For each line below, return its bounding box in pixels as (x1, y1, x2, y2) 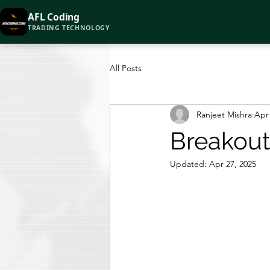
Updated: (170, 159, 209, 169)
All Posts (110, 62, 142, 74)
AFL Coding (28, 10, 80, 24)
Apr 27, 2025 (209, 159, 256, 169)
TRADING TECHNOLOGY (28, 24, 110, 32)
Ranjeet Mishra (196, 108, 252, 120)
